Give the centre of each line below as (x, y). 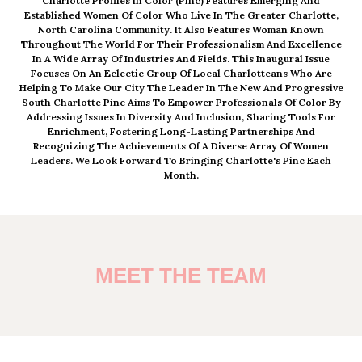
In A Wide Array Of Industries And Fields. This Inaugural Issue (181, 58)
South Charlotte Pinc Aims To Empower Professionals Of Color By (181, 102)
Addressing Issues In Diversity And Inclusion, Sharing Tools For (181, 116)
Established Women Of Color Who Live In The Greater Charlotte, (181, 15)
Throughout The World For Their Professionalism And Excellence (181, 44)
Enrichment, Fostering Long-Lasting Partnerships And (181, 131)
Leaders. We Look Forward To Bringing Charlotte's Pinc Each (181, 160)
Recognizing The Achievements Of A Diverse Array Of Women (181, 145)
